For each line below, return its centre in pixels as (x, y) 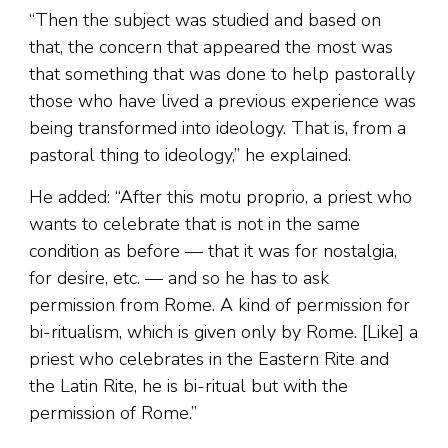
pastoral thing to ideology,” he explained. (190, 155)
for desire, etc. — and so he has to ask (179, 278)
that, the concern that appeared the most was (211, 47)
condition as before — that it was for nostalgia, (213, 251)
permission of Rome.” (113, 413)
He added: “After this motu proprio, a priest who (220, 197)
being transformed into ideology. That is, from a (217, 128)
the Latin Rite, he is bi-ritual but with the (188, 386)
